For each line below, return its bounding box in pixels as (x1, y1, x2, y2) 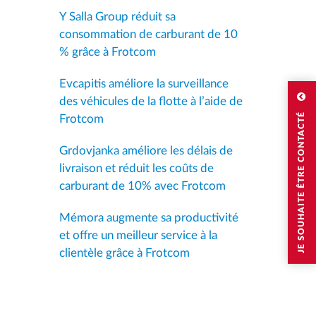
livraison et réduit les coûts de (59, 162, 214, 174)
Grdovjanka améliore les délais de (59, 144, 233, 157)
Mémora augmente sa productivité (59, 211, 238, 224)
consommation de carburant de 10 (59, 28, 238, 40)
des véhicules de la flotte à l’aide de (59, 95, 243, 107)
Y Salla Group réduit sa (59, 10, 176, 23)
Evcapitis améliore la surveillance (59, 77, 229, 90)
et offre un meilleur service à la (59, 229, 217, 241)
